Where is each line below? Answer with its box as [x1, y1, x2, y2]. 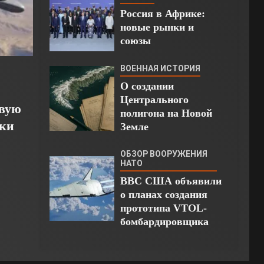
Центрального [120, 94, 189, 106]
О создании [120, 80, 174, 93]
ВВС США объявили [120, 175, 222, 187]
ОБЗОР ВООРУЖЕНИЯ [120, 149, 207, 159]
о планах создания [120, 189, 207, 201]
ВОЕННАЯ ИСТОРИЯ [120, 64, 200, 74]
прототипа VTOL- [120, 202, 207, 214]
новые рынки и [120, 21, 194, 33]
